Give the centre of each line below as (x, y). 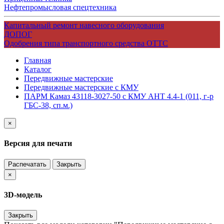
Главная (37, 60)
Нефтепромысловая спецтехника (60, 7)
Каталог (38, 69)
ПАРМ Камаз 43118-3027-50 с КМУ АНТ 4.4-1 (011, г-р (119, 96)
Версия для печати (38, 143)
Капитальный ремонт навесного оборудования (84, 25)
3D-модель (23, 194)
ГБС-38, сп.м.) (48, 105)
